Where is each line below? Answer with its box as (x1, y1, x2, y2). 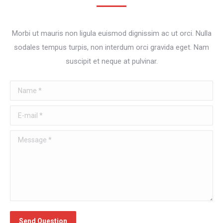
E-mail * (10, 108, 36, 117)
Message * (10, 133, 45, 142)
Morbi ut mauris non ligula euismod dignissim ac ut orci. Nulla (11, 29, 212, 38)
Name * (10, 83, 35, 92)
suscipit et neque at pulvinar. (65, 57, 158, 66)
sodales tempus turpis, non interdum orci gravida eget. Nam (14, 43, 209, 52)
